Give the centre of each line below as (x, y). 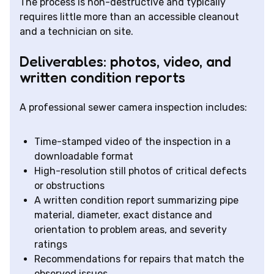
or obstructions (69, 185)
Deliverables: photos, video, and (125, 61)
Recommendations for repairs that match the (139, 259)
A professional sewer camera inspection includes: (133, 107)
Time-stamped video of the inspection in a (132, 141)
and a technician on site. (76, 31)
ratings (51, 244)
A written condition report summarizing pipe (136, 200)
